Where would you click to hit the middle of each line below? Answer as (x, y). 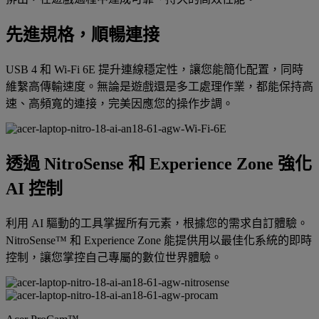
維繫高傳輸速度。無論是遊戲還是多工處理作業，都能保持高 (159, 86)
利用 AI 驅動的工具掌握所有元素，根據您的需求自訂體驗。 (157, 223)
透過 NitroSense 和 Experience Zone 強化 (159, 163)
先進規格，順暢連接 (83, 35)
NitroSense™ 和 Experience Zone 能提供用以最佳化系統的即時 (159, 240)
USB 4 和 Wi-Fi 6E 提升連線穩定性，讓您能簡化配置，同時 (155, 69)
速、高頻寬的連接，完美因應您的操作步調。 (120, 103)
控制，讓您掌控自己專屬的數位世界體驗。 (114, 257)
